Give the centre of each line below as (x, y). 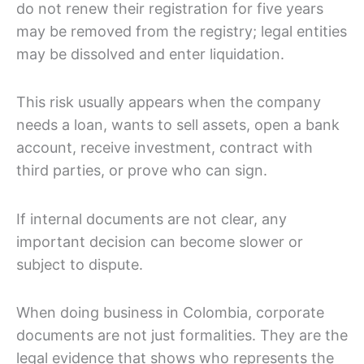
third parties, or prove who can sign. (142, 171)
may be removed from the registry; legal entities (182, 31)
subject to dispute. (80, 264)
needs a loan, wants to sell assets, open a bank (178, 125)
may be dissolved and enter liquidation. (150, 54)
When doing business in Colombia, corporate (170, 313)
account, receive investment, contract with (165, 148)
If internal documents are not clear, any (152, 219)
